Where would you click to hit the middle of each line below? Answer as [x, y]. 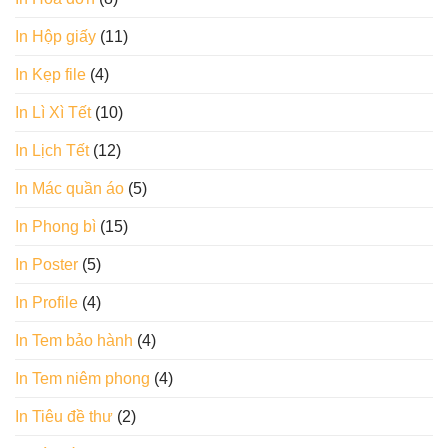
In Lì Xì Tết [53, 113]
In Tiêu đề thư [64, 417]
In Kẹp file [50, 75]
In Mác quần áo [69, 189]
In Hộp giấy [55, 37]
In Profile [46, 303]
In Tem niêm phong [82, 379]
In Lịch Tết [52, 151]
